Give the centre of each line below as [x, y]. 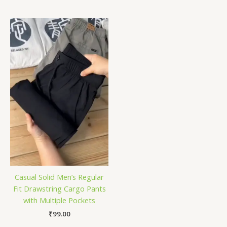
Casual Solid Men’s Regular [59, 177]
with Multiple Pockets [59, 200]
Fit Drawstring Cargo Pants [59, 189]
